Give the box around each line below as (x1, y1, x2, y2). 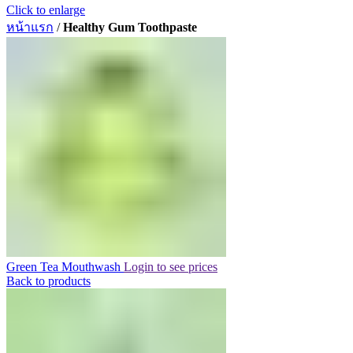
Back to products (6, 274, 91, 288)
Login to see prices (124, 260, 217, 273)
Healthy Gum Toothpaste (63, 20, 197, 34)
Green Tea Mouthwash (6, 260, 124, 273)
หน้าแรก (6, 20, 54, 34)
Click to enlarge (6, 3, 85, 17)
